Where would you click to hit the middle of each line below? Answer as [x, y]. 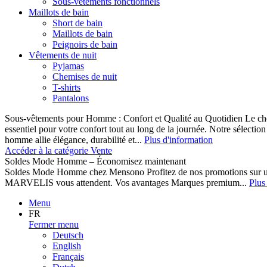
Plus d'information [178, 140]
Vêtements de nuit [63, 55]
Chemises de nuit [85, 77]
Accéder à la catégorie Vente [58, 150]
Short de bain [77, 23]
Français [68, 257]
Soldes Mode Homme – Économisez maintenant [95, 161]
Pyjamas [68, 66]
